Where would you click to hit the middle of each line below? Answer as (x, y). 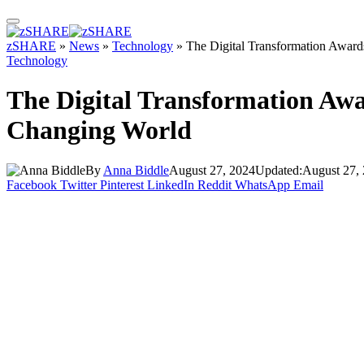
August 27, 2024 (212, 170)
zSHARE (31, 46)
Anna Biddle (136, 170)
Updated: (279, 170)
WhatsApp (262, 184)
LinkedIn (171, 184)
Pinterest (122, 184)
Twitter (78, 184)
